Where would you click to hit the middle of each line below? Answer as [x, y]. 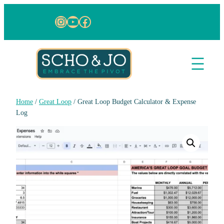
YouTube [90, 21]
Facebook [104, 21]
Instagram [81, 21]
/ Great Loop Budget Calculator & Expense [134, 101]
